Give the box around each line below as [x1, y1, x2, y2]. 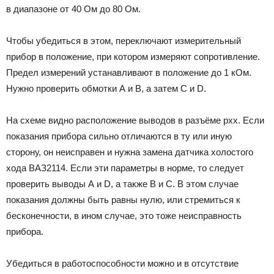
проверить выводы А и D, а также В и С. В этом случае [6, 178, 239, 189]
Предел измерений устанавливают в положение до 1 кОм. [6, 67, 251, 78]
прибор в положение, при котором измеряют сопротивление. [6, 51, 260, 62]
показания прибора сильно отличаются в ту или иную [6, 130, 232, 141]
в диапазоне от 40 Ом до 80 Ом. [6, 3, 141, 14]
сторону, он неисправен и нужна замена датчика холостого [6, 146, 253, 157]
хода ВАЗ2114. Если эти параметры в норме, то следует [6, 162, 244, 173]
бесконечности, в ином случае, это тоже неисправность [6, 210, 242, 221]
